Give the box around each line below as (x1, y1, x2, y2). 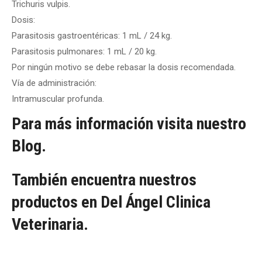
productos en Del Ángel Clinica (12, 192, 211, 212)
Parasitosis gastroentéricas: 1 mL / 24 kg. (12, 30, 172, 41)
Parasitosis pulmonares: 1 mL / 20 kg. (12, 46, 157, 57)
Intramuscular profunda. (12, 94, 104, 104)
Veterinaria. (12, 215, 88, 234)
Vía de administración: (12, 78, 96, 88)
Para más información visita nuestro (12, 114, 246, 133)
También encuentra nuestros (12, 170, 196, 189)
